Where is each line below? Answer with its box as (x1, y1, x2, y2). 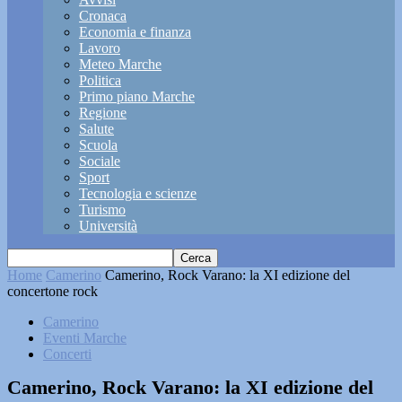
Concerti (43, 346, 92, 362)
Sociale (79, 153, 120, 169)
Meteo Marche (79, 57, 162, 72)
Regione (79, 105, 127, 120)
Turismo (79, 202, 126, 217)
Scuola (79, 137, 118, 153)
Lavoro (79, 40, 120, 56)
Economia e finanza (79, 24, 191, 39)
